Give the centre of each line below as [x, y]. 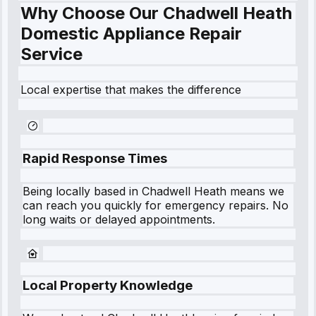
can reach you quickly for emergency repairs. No [156, 205]
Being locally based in [82, 191]
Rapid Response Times [95, 158]
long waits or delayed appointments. [119, 219]
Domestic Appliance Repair [131, 34]
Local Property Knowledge [108, 286]
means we [255, 191]
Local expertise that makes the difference [131, 90]
